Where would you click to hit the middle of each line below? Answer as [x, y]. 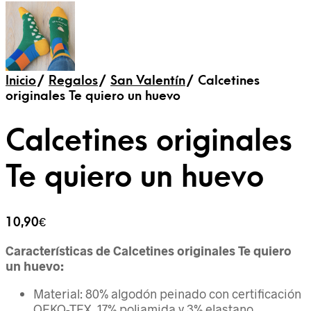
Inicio [21, 81]
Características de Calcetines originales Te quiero [149, 251]
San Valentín [148, 81]
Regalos [73, 81]
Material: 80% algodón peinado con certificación [167, 294]
